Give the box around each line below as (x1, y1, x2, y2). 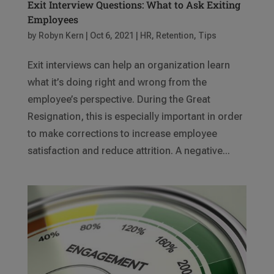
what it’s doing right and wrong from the (27, 76, 207, 89)
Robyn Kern (38, 31, 84, 41)
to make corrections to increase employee (27, 128, 217, 140)
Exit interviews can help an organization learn (27, 59, 230, 72)
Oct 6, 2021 (89, 31, 134, 41)
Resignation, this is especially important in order (27, 111, 243, 123)
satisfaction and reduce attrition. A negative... (27, 145, 230, 157)
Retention (155, 31, 194, 41)
